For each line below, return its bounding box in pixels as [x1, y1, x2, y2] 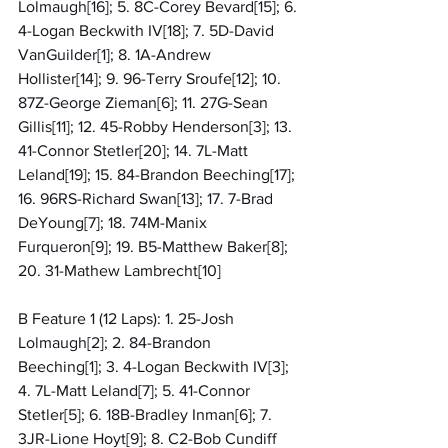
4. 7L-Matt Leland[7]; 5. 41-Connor [18, 381, 254, 399]
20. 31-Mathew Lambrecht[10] [18, 261, 221, 279]
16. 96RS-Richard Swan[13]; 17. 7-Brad [18, 189, 277, 207]
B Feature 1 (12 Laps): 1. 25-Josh [18, 309, 238, 327]
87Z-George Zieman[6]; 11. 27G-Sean [18, 93, 272, 111]
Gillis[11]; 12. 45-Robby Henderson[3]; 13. [18, 117, 296, 135]
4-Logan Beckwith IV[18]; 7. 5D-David [18, 21, 278, 39]
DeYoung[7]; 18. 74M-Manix [18, 213, 211, 231]
